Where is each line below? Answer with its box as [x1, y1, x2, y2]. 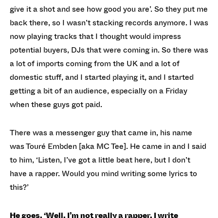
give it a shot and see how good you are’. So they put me [10, 3, 208, 15]
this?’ [10, 182, 31, 193]
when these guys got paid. [10, 99, 102, 110]
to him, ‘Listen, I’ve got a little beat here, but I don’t [10, 154, 190, 165]
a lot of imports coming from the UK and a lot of [10, 58, 180, 69]
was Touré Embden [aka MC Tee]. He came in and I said [10, 141, 206, 152]
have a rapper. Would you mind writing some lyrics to [10, 168, 197, 179]
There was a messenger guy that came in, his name [10, 127, 192, 138]
